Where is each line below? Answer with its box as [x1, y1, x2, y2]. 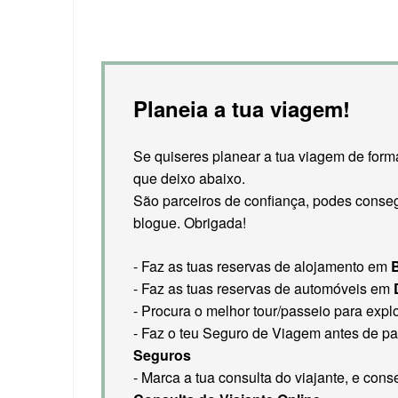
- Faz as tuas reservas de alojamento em [133, 255, 392, 276]
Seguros [133, 344, 192, 365]
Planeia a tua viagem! [133, 92, 351, 123]
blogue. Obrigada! [133, 211, 247, 233]
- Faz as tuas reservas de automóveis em [133, 277, 394, 298]
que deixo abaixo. [133, 167, 246, 188]
